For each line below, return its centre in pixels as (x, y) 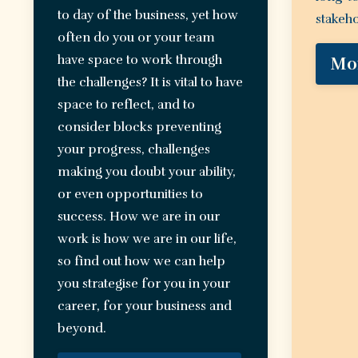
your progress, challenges (134, 150)
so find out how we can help (141, 262)
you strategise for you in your (144, 284)
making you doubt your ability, (147, 172)
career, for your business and (145, 306)
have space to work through (140, 60)
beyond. (82, 329)
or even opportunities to (130, 195)
